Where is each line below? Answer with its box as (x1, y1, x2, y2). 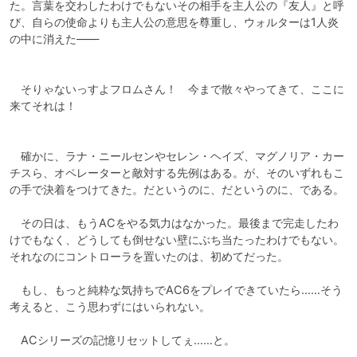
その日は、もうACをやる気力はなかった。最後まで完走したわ (10, 215, 339, 229)
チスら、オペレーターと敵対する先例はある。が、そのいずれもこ (10, 165, 344, 179)
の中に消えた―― (10, 31, 99, 45)
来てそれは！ (10, 98, 76, 112)
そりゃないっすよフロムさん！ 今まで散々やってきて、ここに (10, 81, 344, 96)
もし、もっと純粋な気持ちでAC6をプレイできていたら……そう (10, 282, 343, 296)
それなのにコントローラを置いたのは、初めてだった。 (10, 249, 288, 263)
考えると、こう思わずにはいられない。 (10, 299, 210, 313)
